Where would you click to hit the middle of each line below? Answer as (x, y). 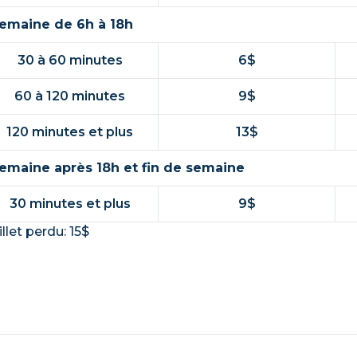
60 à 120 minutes (70, 96)
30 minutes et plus (70, 203)
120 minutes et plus (70, 131)
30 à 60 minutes (70, 60)
